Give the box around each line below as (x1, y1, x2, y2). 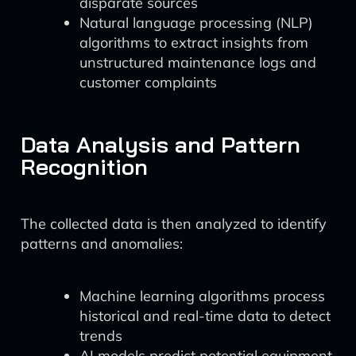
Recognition (21, 153, 148, 180)
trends (79, 327, 122, 345)
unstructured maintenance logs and (79, 53, 316, 72)
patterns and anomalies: (21, 234, 183, 253)
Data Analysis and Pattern (21, 130, 300, 158)
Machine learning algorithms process (79, 287, 325, 305)
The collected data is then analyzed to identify (21, 215, 327, 233)
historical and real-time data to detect (79, 307, 331, 325)
